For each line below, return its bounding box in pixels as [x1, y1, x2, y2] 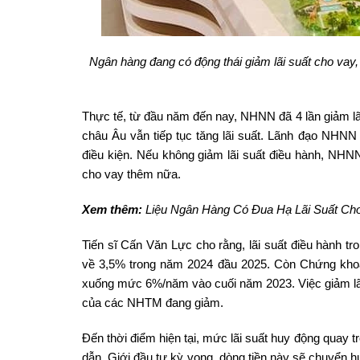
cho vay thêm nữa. [82, 166, 181, 181]
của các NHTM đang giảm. [82, 295, 223, 309]
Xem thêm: [82, 202, 142, 216]
